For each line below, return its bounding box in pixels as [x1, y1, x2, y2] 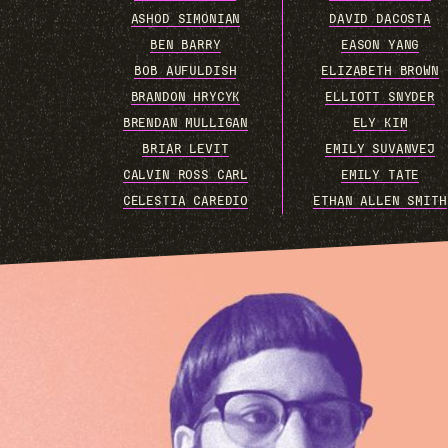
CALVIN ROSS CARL [122, 168, 249, 182]
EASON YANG [340, 38, 420, 52]
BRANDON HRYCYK [130, 90, 241, 104]
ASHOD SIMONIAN [130, 12, 241, 26]
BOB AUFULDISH [134, 64, 237, 78]
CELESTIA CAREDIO [122, 194, 249, 208]
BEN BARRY [150, 38, 221, 52]
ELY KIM [352, 116, 408, 130]
